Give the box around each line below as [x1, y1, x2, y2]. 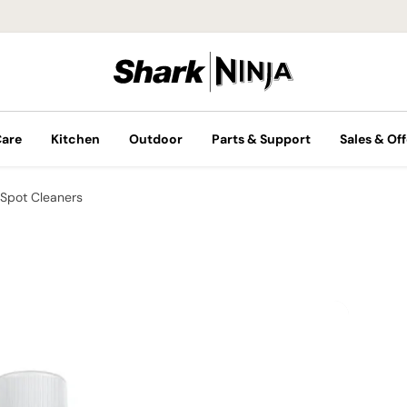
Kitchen [51, 131, 100, 147]
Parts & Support [212, 131, 311, 147]
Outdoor [129, 131, 183, 147]
